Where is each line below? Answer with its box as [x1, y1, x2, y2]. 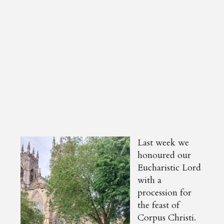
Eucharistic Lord [137, 161, 201, 174]
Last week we [137, 136, 189, 149]
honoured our [137, 148, 191, 161]
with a [137, 173, 162, 186]
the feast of [137, 198, 180, 211]
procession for [137, 186, 192, 199]
